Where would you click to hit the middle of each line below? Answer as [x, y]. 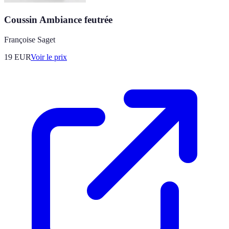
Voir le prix [49, 57]
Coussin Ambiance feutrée [58, 19]
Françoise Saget [30, 39]
